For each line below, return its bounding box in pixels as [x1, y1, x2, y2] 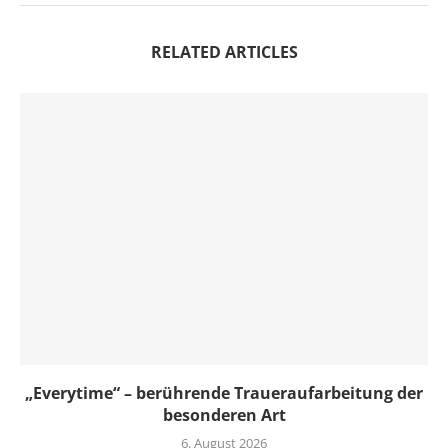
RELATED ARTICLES [150, 41, 298, 64]
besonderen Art [162, 404, 286, 427]
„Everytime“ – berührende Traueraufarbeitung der [25, 382, 423, 405]
